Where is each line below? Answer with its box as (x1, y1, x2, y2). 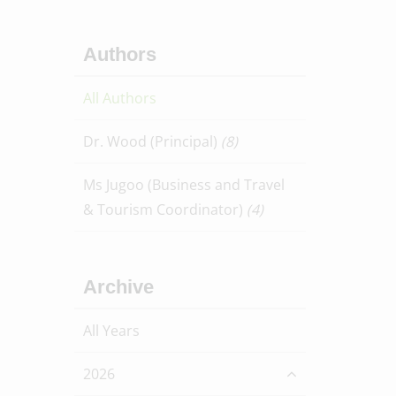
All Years (82, 321, 140, 340)
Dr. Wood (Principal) (82, 132, 221, 151)
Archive (82, 276, 154, 298)
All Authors (82, 88, 156, 108)
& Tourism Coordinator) (82, 200, 247, 219)
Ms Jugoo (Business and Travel (82, 175, 285, 194)
